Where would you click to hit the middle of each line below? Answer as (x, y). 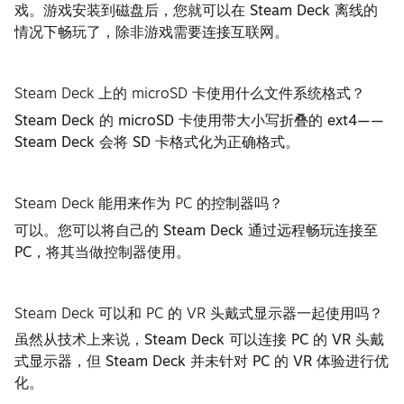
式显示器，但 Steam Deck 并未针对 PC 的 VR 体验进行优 (202, 361)
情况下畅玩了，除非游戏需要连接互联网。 (152, 32)
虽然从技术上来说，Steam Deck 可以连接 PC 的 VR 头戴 (200, 340)
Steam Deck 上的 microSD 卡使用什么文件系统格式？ (190, 93)
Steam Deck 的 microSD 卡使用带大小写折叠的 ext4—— (200, 119)
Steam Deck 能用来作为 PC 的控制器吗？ (149, 202)
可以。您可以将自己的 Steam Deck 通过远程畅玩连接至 (197, 230)
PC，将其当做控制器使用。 (103, 251)
